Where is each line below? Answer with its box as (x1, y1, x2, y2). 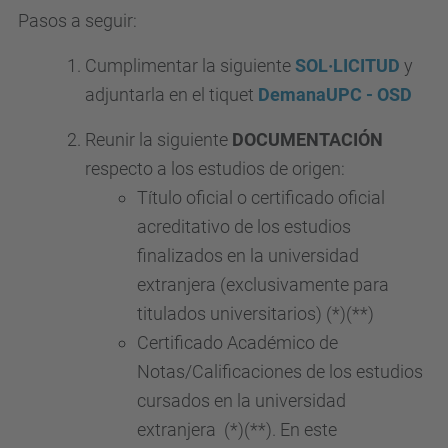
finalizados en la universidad (137, 245, 359, 266)
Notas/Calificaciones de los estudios (137, 361, 423, 382)
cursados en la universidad (137, 390, 346, 411)
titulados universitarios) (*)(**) (137, 303, 374, 324)
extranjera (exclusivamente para (137, 274, 389, 295)
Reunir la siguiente (85, 129, 232, 150)
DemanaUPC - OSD (258, 84, 412, 105)
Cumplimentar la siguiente (85, 55, 295, 76)
